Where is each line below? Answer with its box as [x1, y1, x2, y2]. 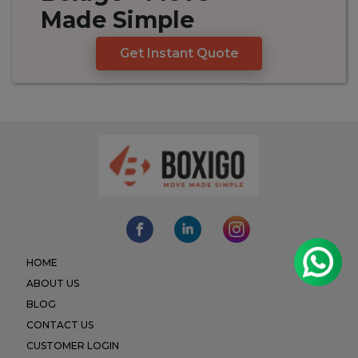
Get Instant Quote [119, 46, 239, 62]
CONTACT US [26, 318, 93, 331]
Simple [113, 6, 194, 34]
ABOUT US [26, 276, 79, 289]
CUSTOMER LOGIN [26, 339, 119, 352]
